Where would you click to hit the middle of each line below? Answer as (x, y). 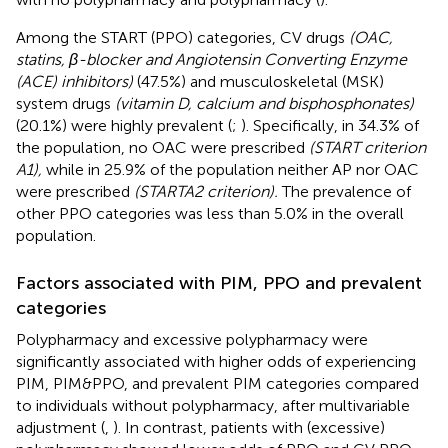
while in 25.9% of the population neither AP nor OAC (230, 169)
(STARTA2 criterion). (206, 191)
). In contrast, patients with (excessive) (249, 427)
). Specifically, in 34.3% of (330, 125)
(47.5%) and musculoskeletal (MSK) (258, 81)
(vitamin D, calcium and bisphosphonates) (264, 103)
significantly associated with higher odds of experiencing (216, 361)
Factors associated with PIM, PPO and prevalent (219, 282)
